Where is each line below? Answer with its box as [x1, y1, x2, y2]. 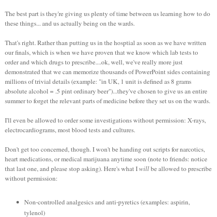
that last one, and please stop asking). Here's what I [5, 164, 139, 173]
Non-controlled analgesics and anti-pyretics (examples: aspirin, [24, 197, 190, 206]
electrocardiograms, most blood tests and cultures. [5, 125, 135, 134]
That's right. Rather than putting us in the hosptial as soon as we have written [5, 38, 206, 47]
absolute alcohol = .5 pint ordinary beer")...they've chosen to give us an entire [5, 86, 207, 95]
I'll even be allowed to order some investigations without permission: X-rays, [5, 115, 206, 124]
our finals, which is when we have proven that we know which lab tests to [5, 47, 198, 57]
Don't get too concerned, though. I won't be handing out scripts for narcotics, [5, 144, 205, 154]
